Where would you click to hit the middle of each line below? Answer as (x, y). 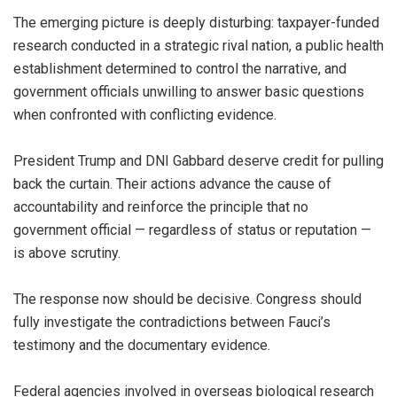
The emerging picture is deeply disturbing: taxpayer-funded (196, 22)
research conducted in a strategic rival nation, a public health (198, 45)
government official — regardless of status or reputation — (192, 230)
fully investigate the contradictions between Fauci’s (172, 322)
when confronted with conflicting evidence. (145, 114)
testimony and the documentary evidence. (142, 345)
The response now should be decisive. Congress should (187, 299)
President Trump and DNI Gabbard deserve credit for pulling (198, 160)
